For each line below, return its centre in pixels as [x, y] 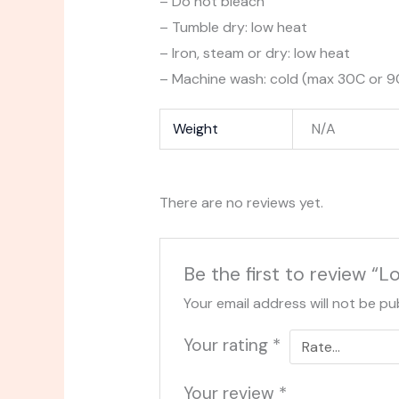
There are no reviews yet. [241, 202]
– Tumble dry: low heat [233, 27]
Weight [196, 128]
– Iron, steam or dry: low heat [254, 53]
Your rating [228, 346]
